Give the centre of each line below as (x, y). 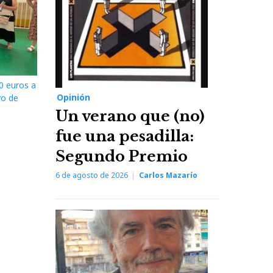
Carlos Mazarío (168, 175)
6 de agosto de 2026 (92, 175)
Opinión (73, 97)
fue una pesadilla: (125, 136)
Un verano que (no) (130, 116)
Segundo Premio (122, 156)
